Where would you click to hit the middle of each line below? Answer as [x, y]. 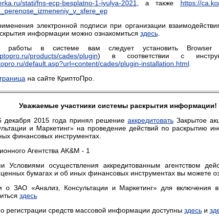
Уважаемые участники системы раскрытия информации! [118, 106]
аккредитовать [150, 120]
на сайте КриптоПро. [60, 78]
